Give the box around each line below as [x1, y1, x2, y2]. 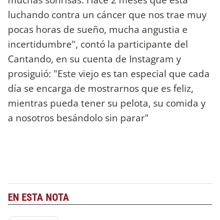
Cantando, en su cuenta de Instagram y [8, 52, 181, 66]
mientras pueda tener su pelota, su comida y [8, 96, 206, 110]
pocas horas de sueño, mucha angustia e [8, 23, 188, 36]
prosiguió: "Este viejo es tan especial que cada [8, 67, 210, 81]
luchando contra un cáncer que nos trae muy [8, 8, 207, 22]
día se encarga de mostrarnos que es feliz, [8, 82, 193, 95]
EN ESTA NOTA [8, 191, 69, 203]
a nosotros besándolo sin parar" [8, 111, 149, 125]
